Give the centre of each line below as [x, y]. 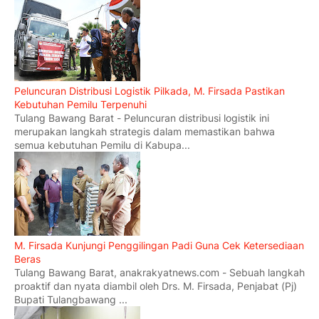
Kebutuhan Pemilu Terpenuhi [80, 105]
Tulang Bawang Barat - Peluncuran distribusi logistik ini [142, 118]
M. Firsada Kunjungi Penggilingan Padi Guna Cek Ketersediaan [159, 246]
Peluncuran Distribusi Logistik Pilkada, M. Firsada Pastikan [150, 91]
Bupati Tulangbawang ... [71, 300]
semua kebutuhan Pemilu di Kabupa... [102, 145]
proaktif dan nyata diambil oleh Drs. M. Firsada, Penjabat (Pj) [156, 286]
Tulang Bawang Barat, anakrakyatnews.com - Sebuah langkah [159, 273]
